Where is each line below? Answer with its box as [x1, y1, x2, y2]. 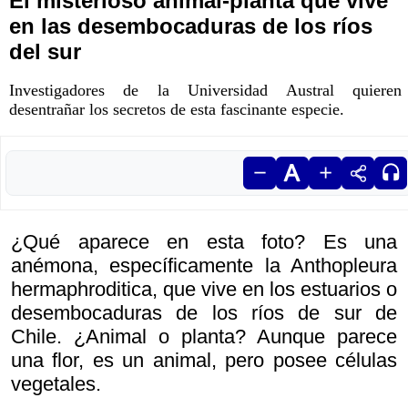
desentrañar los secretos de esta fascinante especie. [9, 100, 344, 119]
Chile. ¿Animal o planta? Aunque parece [11, 325, 397, 349]
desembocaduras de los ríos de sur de [11, 301, 397, 325]
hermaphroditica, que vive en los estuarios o [11, 278, 397, 301]
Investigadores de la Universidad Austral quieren [9, 81, 402, 100]
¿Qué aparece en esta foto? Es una [11, 230, 397, 254]
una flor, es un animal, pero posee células [11, 349, 397, 372]
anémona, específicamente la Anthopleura [11, 254, 397, 278]
